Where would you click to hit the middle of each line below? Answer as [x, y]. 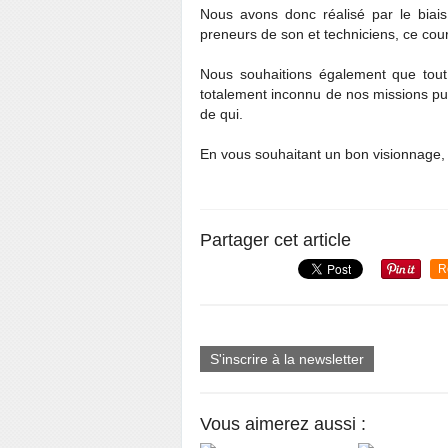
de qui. [223, 114]
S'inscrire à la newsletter [287, 359]
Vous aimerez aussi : [283, 424]
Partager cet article [275, 240]
